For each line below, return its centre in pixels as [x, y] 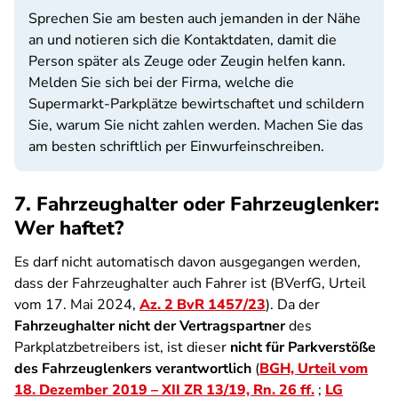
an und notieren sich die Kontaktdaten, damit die [183, 40]
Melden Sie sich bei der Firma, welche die [161, 83]
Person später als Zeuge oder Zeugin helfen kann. [187, 61]
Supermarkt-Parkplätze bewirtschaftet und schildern [196, 104]
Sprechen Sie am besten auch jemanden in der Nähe [195, 19]
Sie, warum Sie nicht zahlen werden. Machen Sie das [196, 125]
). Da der [293, 305]
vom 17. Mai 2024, [77, 305]
